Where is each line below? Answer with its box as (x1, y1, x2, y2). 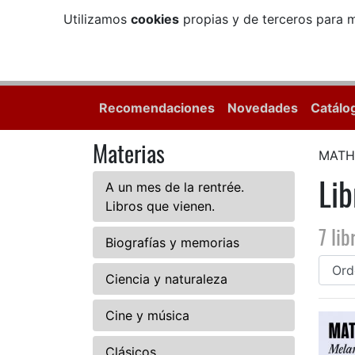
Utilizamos (63, 11, 131, 27)
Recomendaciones (99, 100, 215, 116)
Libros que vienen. (105, 198, 215, 215)
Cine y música (105, 307, 189, 324)
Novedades (227, 100, 298, 116)
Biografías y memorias (105, 235, 239, 251)
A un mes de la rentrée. (105, 179, 244, 196)
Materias (93, 136, 165, 170)
